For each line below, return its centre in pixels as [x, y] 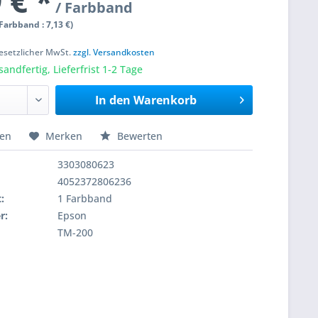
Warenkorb [165, 100]
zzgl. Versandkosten [114, 52]
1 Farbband [85, 198]
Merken [64, 136]
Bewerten [139, 136]
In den [113, 100]
